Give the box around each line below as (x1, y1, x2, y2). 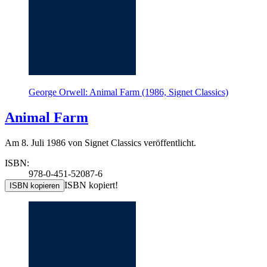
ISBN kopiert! (64, 180, 118, 191)
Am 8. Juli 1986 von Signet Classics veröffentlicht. (5, 138, 196, 148)
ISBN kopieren (10, 181, 60, 191)
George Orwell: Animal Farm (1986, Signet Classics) (29, 87, 228, 98)
